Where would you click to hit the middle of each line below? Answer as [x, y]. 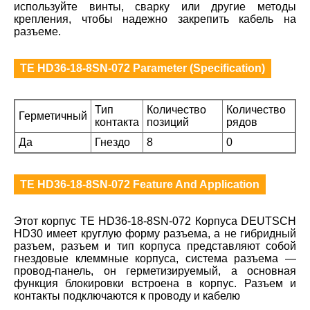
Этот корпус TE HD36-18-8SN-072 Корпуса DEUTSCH [155, 221]
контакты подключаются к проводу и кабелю [127, 295]
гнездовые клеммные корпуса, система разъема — [155, 258]
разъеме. [37, 32]
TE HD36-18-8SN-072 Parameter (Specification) [143, 69]
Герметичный [53, 116]
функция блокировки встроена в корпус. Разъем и [155, 283]
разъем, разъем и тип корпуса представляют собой [155, 246]
